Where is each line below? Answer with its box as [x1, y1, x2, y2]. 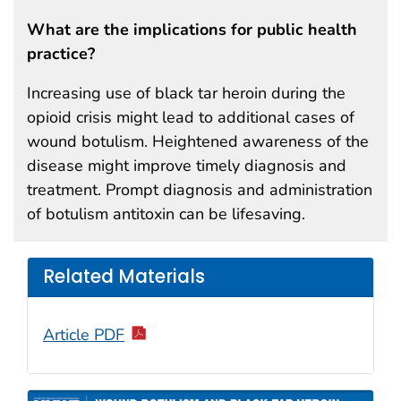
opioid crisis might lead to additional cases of [27, 106, 354, 128]
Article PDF [43, 323, 124, 346]
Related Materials [43, 264, 205, 290]
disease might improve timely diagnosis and [27, 154, 346, 176]
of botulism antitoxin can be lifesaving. [27, 202, 305, 225]
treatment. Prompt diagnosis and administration [27, 178, 372, 200]
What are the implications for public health [27, 18, 357, 40]
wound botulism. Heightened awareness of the [27, 130, 369, 152]
